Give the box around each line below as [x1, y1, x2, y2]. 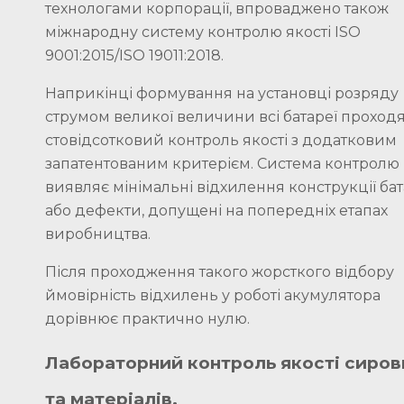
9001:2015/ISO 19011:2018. [45, 46, 224, 64]
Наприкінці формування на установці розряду [45, 84, 399, 102]
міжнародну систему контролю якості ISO [45, 23, 361, 41]
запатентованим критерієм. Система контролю [45, 154, 399, 172]
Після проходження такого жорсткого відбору [45, 262, 394, 280]
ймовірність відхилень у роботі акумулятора [45, 286, 381, 304]
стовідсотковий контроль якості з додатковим [45, 131, 397, 149]
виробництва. [45, 225, 151, 243]
